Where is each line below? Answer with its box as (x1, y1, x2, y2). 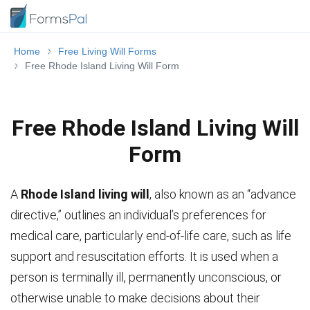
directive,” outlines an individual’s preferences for (10, 208, 266, 222)
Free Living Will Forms (58, 46, 156, 57)
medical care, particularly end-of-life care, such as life (10, 228, 291, 243)
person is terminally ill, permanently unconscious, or (10, 270, 282, 284)
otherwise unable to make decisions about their (10, 291, 260, 305)
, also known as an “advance (149, 187, 296, 201)
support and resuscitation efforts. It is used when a (10, 249, 278, 264)
